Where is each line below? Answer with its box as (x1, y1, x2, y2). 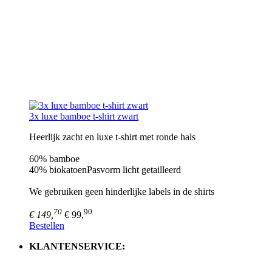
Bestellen (29, 220, 64, 231)
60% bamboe (29, 153, 80, 164)
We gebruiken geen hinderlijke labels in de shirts (29, 186, 214, 197)
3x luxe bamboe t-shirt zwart (29, 110, 138, 121)
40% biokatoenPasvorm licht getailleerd (29, 164, 181, 175)
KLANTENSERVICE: (29, 241, 125, 252)
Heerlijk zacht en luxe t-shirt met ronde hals (29, 131, 195, 142)
